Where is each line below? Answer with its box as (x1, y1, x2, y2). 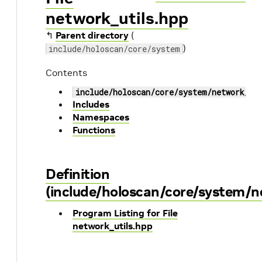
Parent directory (56, 29, 129, 41)
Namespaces (73, 111, 129, 123)
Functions (73, 124, 115, 136)
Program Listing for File (73, 207, 178, 219)
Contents (46, 67, 87, 78)
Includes (73, 98, 109, 110)
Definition (46, 165, 109, 183)
